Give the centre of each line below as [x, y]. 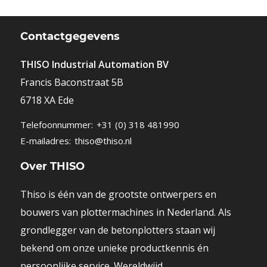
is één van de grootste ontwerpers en [131, 194]
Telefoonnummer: [56, 125]
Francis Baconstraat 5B [72, 82]
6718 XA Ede [47, 100]
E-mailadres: [45, 141]
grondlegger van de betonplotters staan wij [117, 230]
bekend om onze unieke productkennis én [114, 248]
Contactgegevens [70, 37]
